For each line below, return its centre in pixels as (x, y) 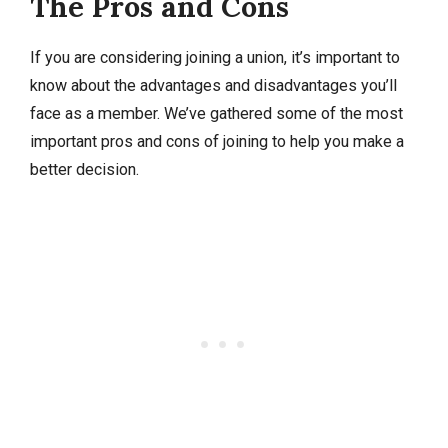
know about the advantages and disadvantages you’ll (213, 86)
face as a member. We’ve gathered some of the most (216, 114)
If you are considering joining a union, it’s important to (215, 58)
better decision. (84, 170)
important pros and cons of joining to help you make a (217, 142)
